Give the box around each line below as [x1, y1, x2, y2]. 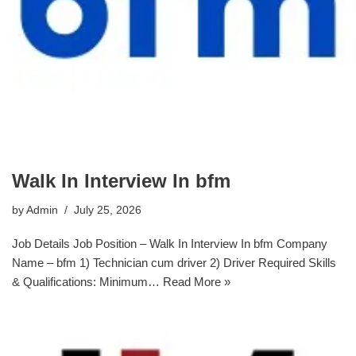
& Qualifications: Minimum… [12, 275, 163, 288]
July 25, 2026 [74, 204, 141, 216]
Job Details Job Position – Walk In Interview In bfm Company [12, 237, 327, 250]
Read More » [163, 275, 230, 288]
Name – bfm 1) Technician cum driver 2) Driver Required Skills [12, 256, 336, 269]
